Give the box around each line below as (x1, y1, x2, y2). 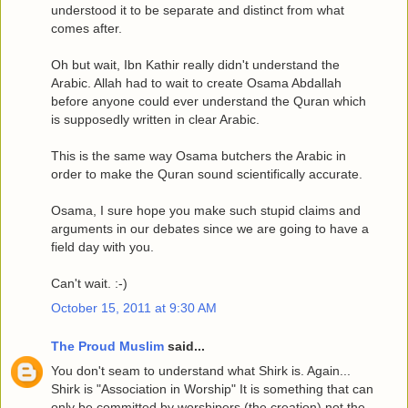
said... (164, 338, 205, 353)
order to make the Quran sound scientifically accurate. (51, 167, 362, 182)
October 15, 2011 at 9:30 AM (51, 301, 217, 316)
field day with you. (51, 240, 154, 255)
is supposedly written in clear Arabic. (51, 112, 260, 127)
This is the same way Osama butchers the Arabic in (51, 148, 346, 164)
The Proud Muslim (51, 338, 164, 353)
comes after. (51, 21, 122, 36)
